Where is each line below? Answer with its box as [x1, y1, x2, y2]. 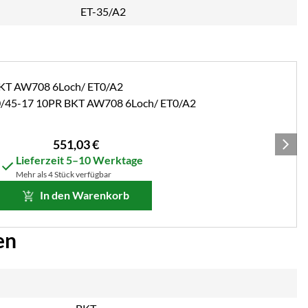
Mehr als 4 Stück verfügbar [15, 168, 111, 179]
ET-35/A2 [80, 4, 126, 18]
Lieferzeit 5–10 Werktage [15, 153, 143, 166]
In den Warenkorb [40, 188, 130, 201]
